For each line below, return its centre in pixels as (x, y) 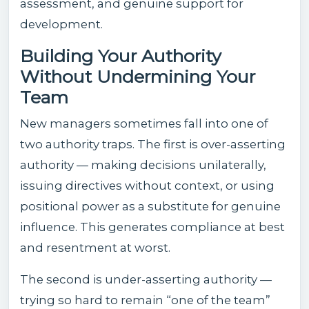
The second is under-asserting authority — (146, 279)
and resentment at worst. (95, 247)
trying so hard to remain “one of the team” (145, 300)
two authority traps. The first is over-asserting (153, 144)
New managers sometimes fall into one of (144, 123)
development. (61, 24)
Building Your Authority (121, 56)
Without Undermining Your (138, 76)
